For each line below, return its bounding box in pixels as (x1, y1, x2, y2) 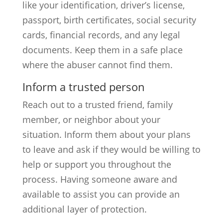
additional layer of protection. (22, 203, 147, 215)
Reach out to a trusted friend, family (22, 99, 173, 111)
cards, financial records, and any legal (22, 29, 180, 41)
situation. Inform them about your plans (22, 128, 191, 140)
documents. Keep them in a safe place (22, 44, 183, 56)
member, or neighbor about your (22, 113, 160, 125)
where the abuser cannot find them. (22, 59, 173, 71)
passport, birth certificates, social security (22, 14, 196, 26)
